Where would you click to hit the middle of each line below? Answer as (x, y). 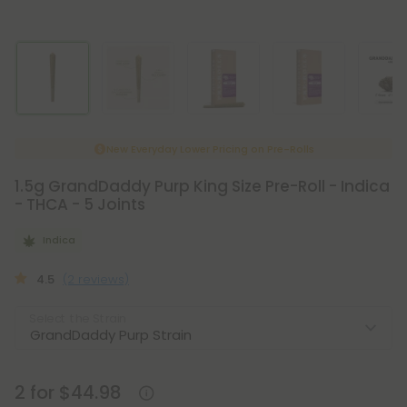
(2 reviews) (96, 279)
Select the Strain (78, 318)
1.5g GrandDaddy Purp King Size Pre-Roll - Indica (202, 186)
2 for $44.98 (68, 392)
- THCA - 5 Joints (80, 204)
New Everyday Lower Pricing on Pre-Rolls (210, 149)
